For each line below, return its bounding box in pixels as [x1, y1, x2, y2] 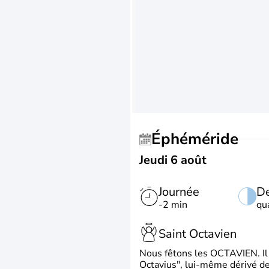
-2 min [159, 198, 187, 211]
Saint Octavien [159, 225, 237, 242]
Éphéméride [161, 128, 238, 150]
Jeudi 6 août [139, 152, 207, 168]
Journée [159, 184, 199, 200]
